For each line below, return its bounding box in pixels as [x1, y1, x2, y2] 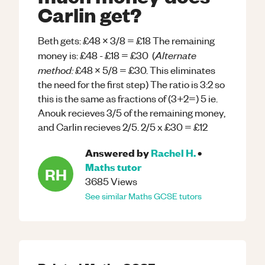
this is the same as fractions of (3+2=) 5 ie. [38, 92, 218, 105]
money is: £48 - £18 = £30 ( [38, 49, 155, 62]
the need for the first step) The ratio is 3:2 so [38, 77, 225, 91]
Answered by [85, 146, 149, 159]
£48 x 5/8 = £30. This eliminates [73, 63, 215, 76]
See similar [85, 190, 128, 202]
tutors [177, 190, 202, 202]
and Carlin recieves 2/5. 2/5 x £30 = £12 [38, 120, 208, 133]
